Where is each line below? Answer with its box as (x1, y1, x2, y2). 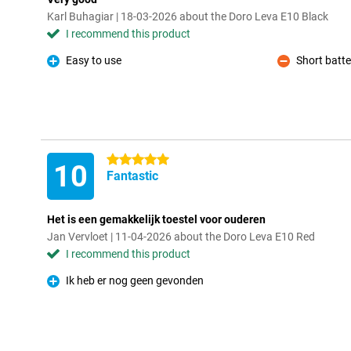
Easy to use (66, 54, 121, 67)
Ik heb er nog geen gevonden (66, 274, 204, 287)
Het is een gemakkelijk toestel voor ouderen (47, 213, 266, 226)
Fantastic (107, 168, 158, 183)
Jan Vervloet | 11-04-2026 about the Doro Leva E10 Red (47, 230, 315, 243)
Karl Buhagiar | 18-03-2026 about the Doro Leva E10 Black (47, 10, 328, 23)
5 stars (107, 154, 140, 166)
